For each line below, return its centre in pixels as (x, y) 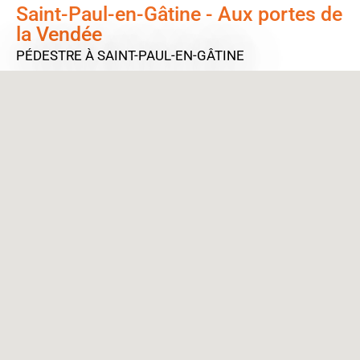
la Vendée (59, 34)
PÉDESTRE (51, 55)
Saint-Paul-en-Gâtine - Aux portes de (179, 14)
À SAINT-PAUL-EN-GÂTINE (165, 55)
